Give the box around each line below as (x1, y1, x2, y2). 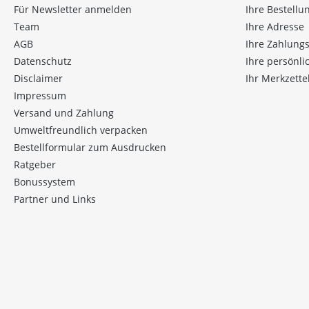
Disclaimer (14, 71, 63, 85)
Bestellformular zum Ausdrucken (14, 140, 166, 154)
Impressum (14, 88, 66, 102)
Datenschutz (14, 54, 72, 68)
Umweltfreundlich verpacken (14, 123, 148, 137)
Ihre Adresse (246, 19, 304, 33)
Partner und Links (14, 192, 96, 206)
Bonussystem (14, 175, 75, 188)
